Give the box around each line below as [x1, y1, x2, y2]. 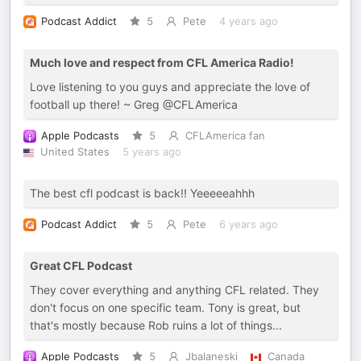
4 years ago [218, 15, 278, 27]
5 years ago [122, 146, 181, 158]
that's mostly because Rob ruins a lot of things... [30, 318, 282, 332]
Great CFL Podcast [30, 259, 132, 272]
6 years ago [218, 218, 278, 230]
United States [39, 146, 110, 158]
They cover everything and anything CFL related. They [30, 283, 319, 297]
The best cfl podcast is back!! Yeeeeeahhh [30, 186, 255, 200]
